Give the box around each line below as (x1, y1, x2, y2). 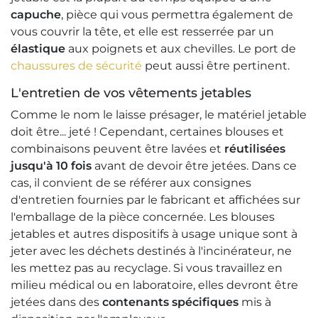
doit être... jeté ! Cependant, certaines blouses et (11, 125, 284, 139)
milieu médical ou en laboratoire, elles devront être (11, 278, 298, 292)
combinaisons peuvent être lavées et (11, 142, 224, 156)
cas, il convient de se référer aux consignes (11, 176, 251, 190)
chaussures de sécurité (11, 59, 142, 73)
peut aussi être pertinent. (142, 59, 290, 73)
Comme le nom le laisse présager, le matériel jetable (11, 108, 307, 122)
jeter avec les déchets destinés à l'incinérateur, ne (11, 244, 292, 258)
